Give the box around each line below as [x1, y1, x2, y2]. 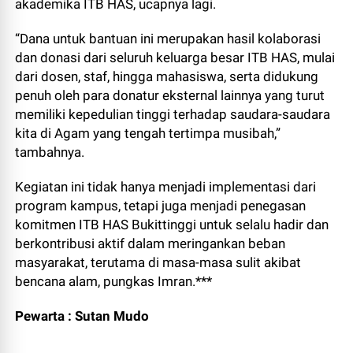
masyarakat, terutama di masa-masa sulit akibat [15, 255, 302, 270]
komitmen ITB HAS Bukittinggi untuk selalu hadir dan [15, 217, 329, 232]
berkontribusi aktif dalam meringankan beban [15, 236, 286, 251]
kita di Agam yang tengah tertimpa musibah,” [15, 125, 281, 141]
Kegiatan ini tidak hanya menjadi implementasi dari [15, 179, 317, 195]
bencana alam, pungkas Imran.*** [15, 273, 213, 289]
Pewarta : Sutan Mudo [15, 308, 153, 324]
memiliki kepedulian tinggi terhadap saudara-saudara [15, 106, 331, 122]
